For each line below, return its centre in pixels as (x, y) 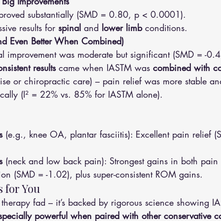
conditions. (165, 28)
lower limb (122, 28)
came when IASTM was (104, 68)
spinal (70, 28)
